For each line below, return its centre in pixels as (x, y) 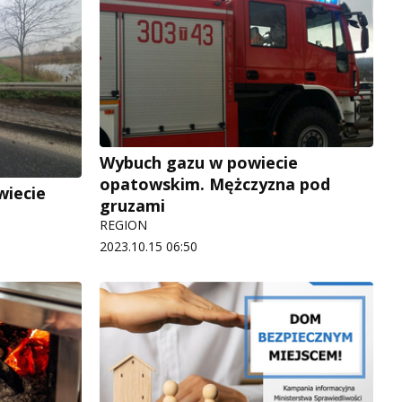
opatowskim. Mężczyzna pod (215, 184)
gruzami (132, 206)
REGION (123, 225)
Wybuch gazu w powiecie (199, 163)
